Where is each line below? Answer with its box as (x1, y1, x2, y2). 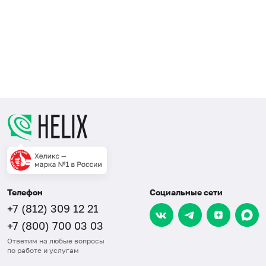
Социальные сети (150, 187, 223, 198)
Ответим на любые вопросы (7, 236, 104, 246)
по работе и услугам (7, 246, 79, 255)
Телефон (7, 187, 43, 198)
